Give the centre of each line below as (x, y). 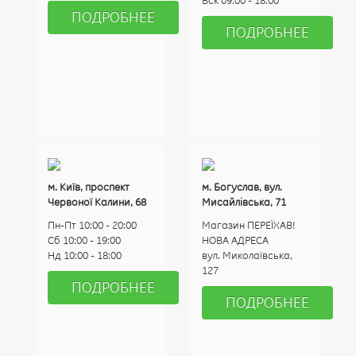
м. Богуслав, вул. (242, 187)
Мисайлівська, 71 (244, 202)
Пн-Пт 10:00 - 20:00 (92, 225)
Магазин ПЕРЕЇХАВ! (249, 225)
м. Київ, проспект (89, 187)
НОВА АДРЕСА (235, 240)
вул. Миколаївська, (247, 255)
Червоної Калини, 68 (97, 202)
